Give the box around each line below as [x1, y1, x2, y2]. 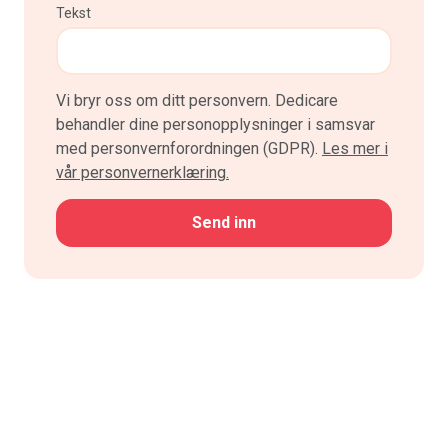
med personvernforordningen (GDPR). [56, 138, 322, 158]
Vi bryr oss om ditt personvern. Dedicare [56, 90, 338, 110]
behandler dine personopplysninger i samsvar [56, 114, 375, 134]
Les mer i [322, 138, 388, 158]
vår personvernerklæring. [56, 162, 229, 182]
